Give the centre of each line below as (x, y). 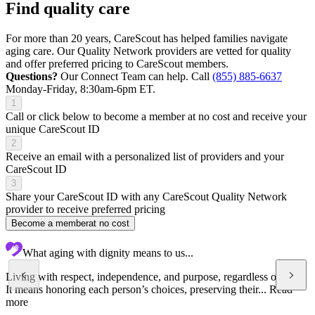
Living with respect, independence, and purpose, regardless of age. (153, 276)
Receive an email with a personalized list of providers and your (145, 156)
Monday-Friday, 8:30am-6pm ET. (81, 89)
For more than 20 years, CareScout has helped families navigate (147, 38)
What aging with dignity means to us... (108, 252)
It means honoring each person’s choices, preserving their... (137, 289)
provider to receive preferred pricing (85, 209)
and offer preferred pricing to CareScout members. (117, 63)
